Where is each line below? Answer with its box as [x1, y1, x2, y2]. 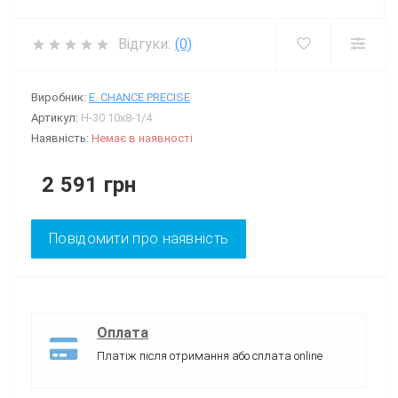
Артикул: [31, 110, 81, 124]
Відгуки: [118, 35, 171, 52]
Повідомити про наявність [49, 229, 229, 247]
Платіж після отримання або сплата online [97, 348, 322, 362]
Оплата [97, 323, 148, 341]
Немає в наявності [92, 131, 193, 145]
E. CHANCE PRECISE [89, 90, 190, 104]
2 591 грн [42, 171, 137, 197]
